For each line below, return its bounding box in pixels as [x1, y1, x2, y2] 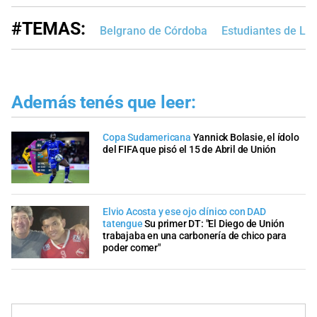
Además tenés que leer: [11, 92, 196, 113]
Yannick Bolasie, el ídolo [192, 131, 299, 144]
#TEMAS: [11, 18, 86, 40]
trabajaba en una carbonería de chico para [103, 230, 287, 243]
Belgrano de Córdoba [100, 24, 207, 38]
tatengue [103, 218, 143, 231]
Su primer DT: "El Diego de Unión [144, 218, 285, 231]
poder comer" [103, 242, 161, 255]
